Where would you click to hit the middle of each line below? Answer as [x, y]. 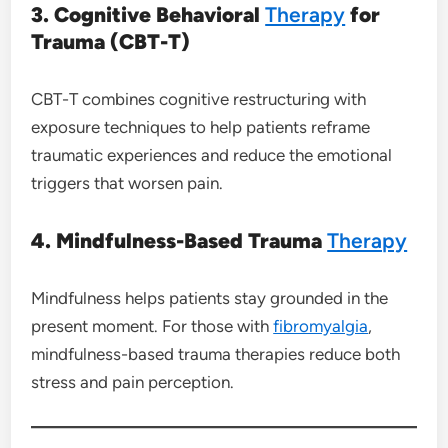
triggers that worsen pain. [127, 182]
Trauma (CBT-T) [111, 41]
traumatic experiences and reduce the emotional [212, 154]
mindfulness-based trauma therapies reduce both [216, 353]
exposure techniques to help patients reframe [201, 126]
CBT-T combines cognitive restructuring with [199, 98]
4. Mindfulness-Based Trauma [179, 240]
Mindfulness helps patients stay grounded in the [210, 297]
